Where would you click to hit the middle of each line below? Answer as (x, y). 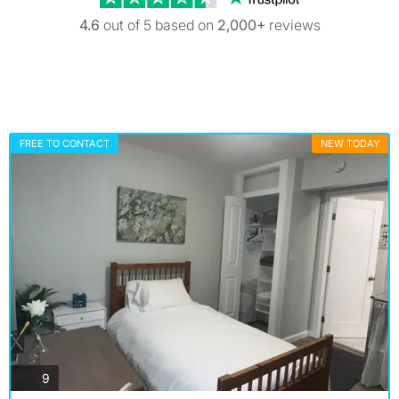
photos (69, 377)
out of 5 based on (158, 25)
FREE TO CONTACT (65, 143)
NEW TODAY (350, 143)
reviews (293, 25)
